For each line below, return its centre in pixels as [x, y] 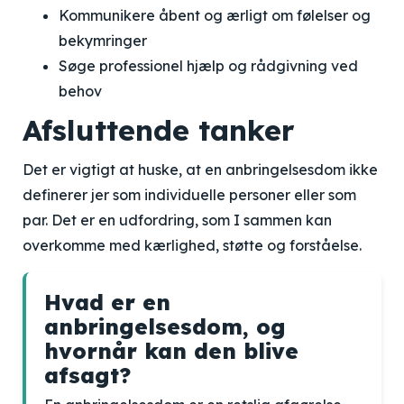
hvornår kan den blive [171, 351]
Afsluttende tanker [159, 130]
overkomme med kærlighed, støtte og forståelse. [192, 245]
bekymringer [103, 41]
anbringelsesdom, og [165, 326]
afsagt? [87, 375]
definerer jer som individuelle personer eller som [189, 195]
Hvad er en [107, 302]
